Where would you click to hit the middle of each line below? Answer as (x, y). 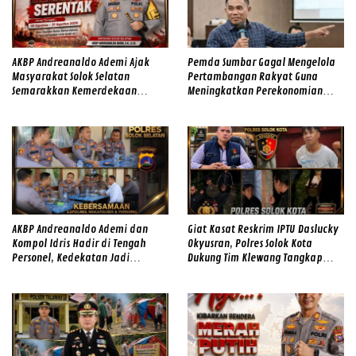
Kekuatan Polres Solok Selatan (80, 273)
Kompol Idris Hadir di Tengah (79, 244)
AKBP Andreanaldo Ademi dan (80, 230)
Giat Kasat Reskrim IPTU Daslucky (263, 230)
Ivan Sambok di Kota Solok (247, 273)
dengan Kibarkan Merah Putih (80, 106)
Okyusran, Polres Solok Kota (250, 244)
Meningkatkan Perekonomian (255, 91)
